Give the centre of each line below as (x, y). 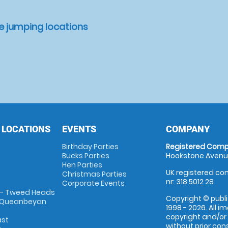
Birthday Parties (90, 147)
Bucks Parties (85, 156)
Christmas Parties (94, 174)
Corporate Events (93, 183)
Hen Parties (82, 165)
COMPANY (188, 129)
